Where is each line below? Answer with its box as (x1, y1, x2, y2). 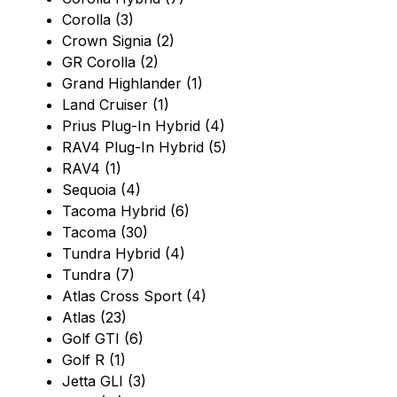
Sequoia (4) (62, 181, 141, 199)
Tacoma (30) (62, 223, 148, 242)
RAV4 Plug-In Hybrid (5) (62, 138, 227, 157)
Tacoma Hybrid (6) (62, 202, 190, 221)
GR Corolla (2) (62, 53, 159, 72)
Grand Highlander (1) (62, 74, 203, 93)
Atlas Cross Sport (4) (62, 287, 206, 306)
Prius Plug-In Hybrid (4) (62, 117, 225, 136)
